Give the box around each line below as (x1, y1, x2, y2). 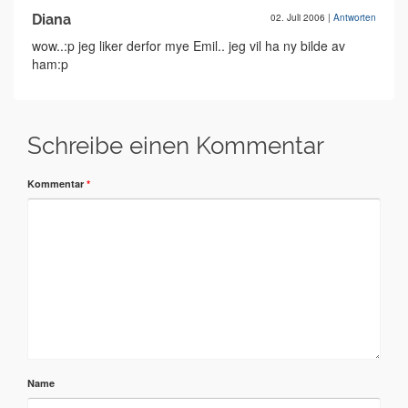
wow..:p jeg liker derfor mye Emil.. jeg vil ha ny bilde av (32, 36, 345, 55)
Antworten (333, 11, 376, 24)
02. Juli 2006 (270, 11, 328, 24)
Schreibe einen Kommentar (27, 132, 324, 159)
